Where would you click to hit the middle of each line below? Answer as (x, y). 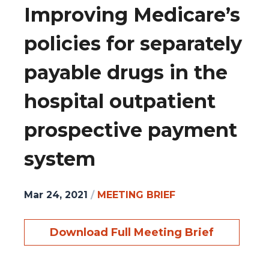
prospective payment (131, 130)
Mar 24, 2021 (56, 195)
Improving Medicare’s (132, 15)
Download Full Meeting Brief (132, 232)
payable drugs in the (126, 73)
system (60, 159)
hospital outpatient (120, 101)
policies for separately (133, 44)
